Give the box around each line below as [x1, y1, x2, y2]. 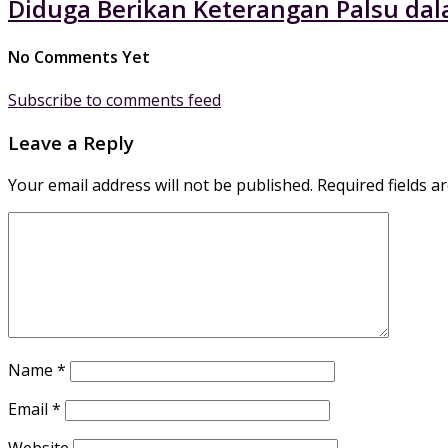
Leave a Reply [8, 129, 134, 155]
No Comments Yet [8, 45, 150, 68]
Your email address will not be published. [8, 173, 313, 196]
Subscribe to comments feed [8, 89, 221, 112]
